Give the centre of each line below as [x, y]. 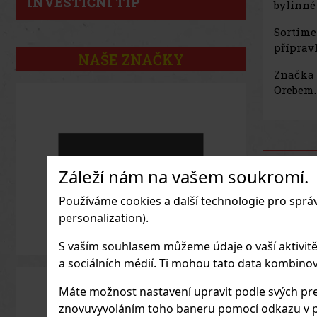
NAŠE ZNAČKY [131, 59]
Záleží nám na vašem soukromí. [184, 177]
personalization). [104, 218]
